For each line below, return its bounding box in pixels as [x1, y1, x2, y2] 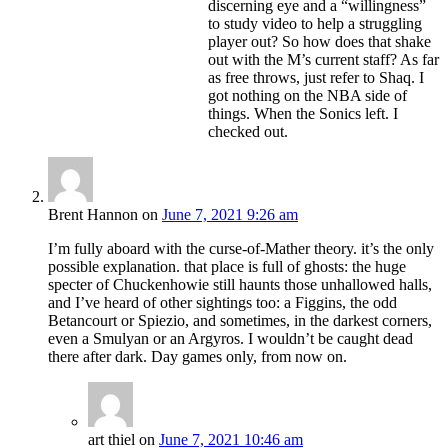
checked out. [208, 123, 288, 141]
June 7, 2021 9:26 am [162, 206, 298, 224]
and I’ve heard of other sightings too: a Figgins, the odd [48, 294, 397, 312]
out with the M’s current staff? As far [208, 51, 439, 69]
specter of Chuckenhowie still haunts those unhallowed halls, [48, 276, 432, 294]
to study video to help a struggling [208, 15, 422, 33]
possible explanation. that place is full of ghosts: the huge [48, 258, 406, 276]
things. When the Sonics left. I [208, 105, 398, 123]
